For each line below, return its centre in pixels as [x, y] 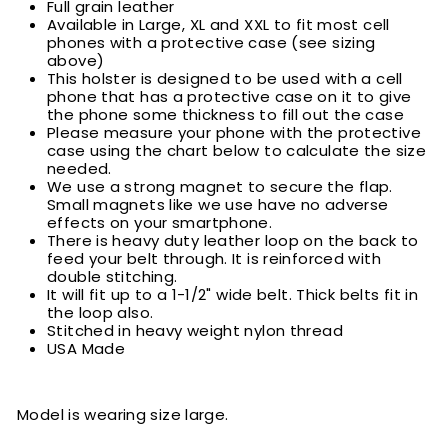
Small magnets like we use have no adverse [218, 205]
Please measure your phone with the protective [234, 133]
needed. [79, 169]
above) [76, 61]
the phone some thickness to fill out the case [225, 115]
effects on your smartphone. [160, 223]
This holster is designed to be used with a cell [225, 79]
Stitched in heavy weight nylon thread [195, 331]
